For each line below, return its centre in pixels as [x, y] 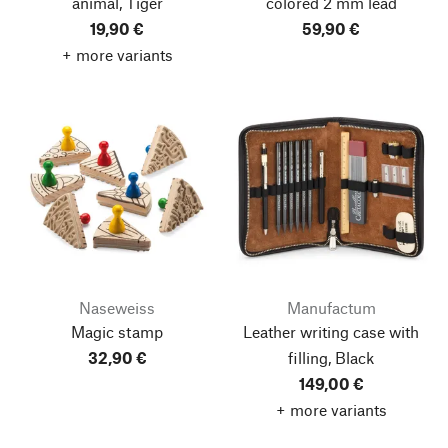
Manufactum [331, 307]
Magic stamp [117, 331]
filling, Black [331, 357]
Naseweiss [117, 307]
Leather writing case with [331, 331]
